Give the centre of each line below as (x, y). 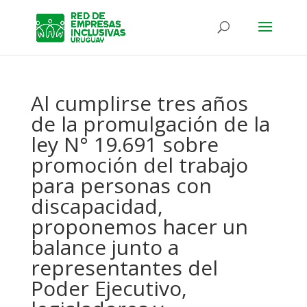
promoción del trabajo (139, 165)
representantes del (124, 268)
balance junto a (105, 247)
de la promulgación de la (150, 124)
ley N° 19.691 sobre (124, 144)
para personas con (121, 185)
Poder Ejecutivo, (109, 288)
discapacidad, (97, 206)
